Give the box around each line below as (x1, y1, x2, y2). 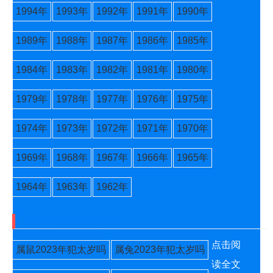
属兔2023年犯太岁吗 (115, 244, 205, 255)
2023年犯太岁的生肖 (18, 215, 119, 227)
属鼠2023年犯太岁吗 (16, 244, 106, 255)
